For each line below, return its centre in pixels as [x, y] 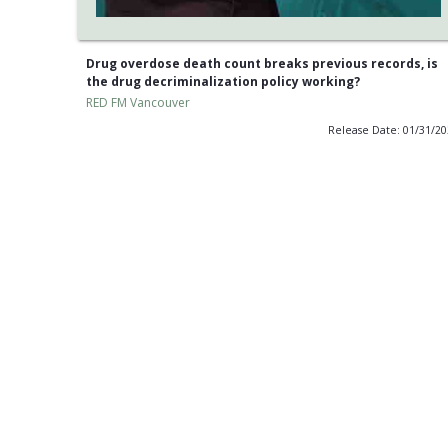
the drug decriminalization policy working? [222, 82]
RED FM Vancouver [137, 103]
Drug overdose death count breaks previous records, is [261, 64]
